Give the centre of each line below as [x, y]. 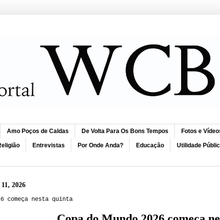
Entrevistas [49, 145]
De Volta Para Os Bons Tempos [125, 131]
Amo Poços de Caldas [38, 131]
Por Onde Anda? [100, 145]
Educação [150, 145]
